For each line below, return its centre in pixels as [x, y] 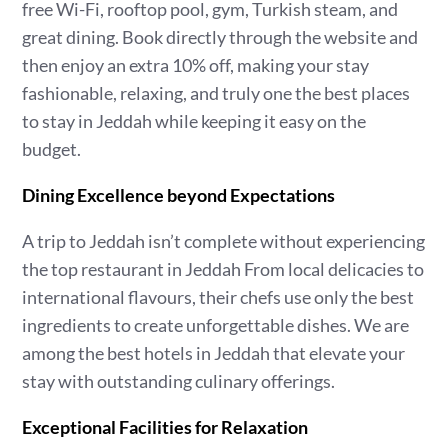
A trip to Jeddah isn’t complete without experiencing [224, 241]
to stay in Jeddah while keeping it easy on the [194, 121]
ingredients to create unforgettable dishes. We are [216, 325]
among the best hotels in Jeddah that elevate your [214, 353]
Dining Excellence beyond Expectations [179, 195]
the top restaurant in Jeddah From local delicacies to [223, 269]
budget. [52, 149]
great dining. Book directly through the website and [220, 37]
